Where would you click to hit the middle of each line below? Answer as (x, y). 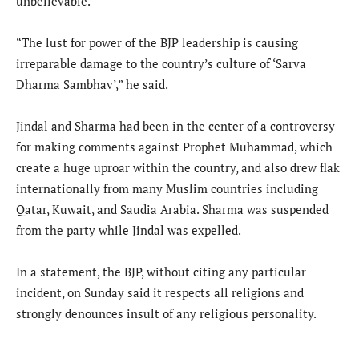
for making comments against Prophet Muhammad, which (174, 147)
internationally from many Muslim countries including (167, 189)
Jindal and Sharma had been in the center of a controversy (175, 126)
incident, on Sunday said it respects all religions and (160, 293)
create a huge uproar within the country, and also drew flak (178, 168)
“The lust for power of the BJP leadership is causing (157, 43)
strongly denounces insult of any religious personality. (166, 314)
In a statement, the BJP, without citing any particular (161, 272)
